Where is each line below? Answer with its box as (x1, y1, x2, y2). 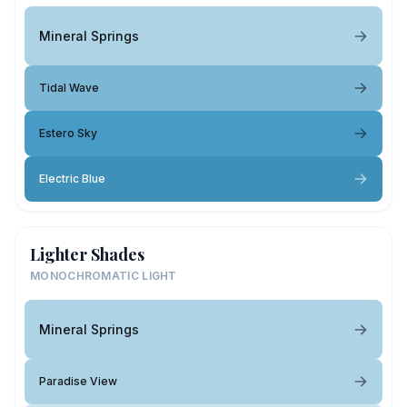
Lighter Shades (30, 243, 144, 265)
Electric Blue (39, 172, 105, 185)
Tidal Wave (39, 81, 99, 94)
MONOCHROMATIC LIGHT (30, 269, 177, 283)
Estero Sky (39, 126, 97, 140)
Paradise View (39, 374, 117, 388)
